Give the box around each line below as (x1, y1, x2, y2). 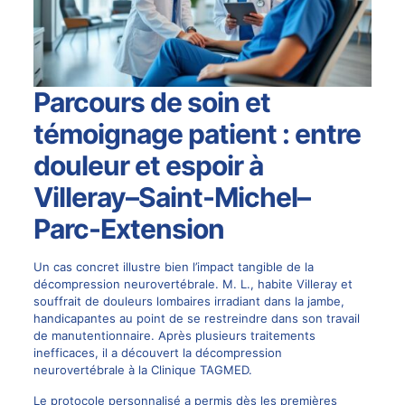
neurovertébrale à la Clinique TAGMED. (33, 363, 252, 378)
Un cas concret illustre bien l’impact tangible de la (33, 259, 314, 275)
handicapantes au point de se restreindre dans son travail (33, 311, 360, 326)
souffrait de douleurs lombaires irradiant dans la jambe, (33, 294, 344, 309)
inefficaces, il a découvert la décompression (33, 345, 282, 361)
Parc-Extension (33, 212, 224, 246)
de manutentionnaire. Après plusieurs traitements (33, 328, 316, 344)
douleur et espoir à (33, 149, 263, 183)
